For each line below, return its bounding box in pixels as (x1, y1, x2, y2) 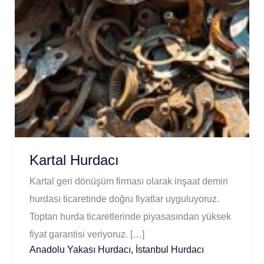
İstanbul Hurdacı (135, 244, 204, 255)
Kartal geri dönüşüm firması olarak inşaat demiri (29, 176, 228, 187)
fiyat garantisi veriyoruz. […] (29, 229, 144, 240)
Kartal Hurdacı (29, 153, 119, 169)
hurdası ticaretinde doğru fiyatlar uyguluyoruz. (29, 193, 219, 204)
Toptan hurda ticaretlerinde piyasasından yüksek (29, 211, 231, 222)
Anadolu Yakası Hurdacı (29, 244, 131, 255)
